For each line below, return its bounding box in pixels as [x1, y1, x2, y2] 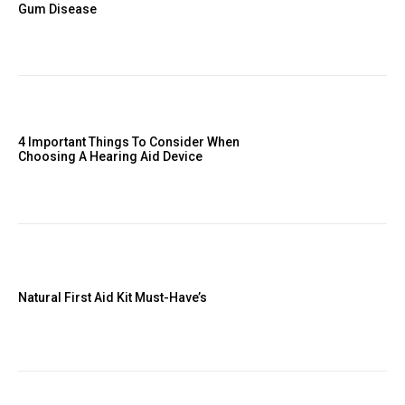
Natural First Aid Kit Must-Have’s [18, 289, 207, 305]
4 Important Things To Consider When [18, 135, 240, 150]
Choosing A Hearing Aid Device [18, 149, 202, 165]
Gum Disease [18, 2, 97, 16]
